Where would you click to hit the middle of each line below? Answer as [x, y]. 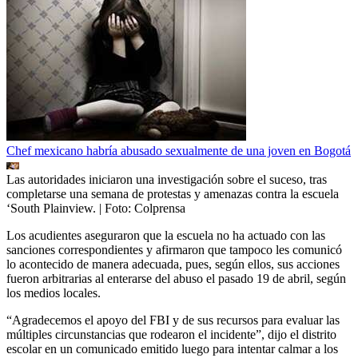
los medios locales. [54, 292]
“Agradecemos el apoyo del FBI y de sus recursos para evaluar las [173, 320]
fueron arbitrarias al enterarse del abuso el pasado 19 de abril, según [176, 278]
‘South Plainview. [51, 208]
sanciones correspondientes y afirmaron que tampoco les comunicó [174, 249]
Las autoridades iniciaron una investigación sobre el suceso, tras [167, 179]
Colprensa [160, 208]
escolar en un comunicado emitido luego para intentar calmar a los [172, 348]
